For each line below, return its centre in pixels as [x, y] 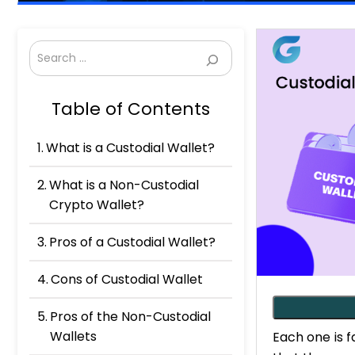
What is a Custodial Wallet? [131, 148]
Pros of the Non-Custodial [131, 317]
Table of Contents [131, 109]
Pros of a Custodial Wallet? [133, 242]
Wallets [74, 336]
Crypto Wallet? [97, 205]
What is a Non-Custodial [124, 185]
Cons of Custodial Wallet [127, 279]
